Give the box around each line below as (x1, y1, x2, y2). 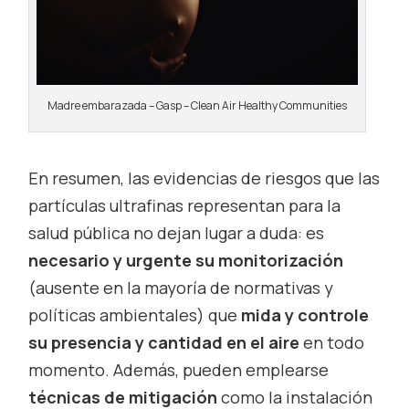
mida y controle (241, 304, 370, 327)
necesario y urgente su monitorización (28, 249, 344, 272)
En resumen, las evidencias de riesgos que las (28, 167, 381, 190)
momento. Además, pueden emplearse (28, 359, 330, 382)
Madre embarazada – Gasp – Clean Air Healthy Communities (47, 98, 348, 114)
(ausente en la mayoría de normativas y (28, 277, 334, 299)
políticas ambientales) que (28, 304, 242, 327)
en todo (299, 331, 365, 354)
